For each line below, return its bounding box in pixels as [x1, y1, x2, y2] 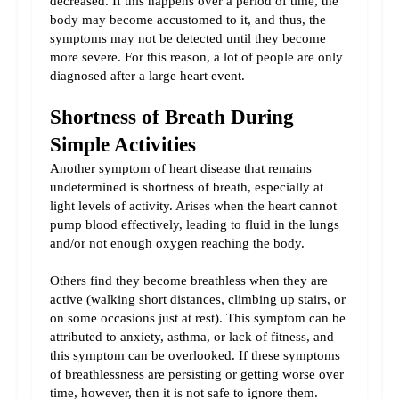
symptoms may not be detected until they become [50, 31, 326, 46]
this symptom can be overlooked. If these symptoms [50, 348, 340, 363]
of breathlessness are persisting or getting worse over [50, 367, 344, 382]
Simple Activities [50, 134, 196, 157]
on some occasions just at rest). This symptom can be [50, 311, 346, 326]
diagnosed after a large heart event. [50, 69, 245, 84]
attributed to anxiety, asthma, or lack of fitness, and [50, 330, 334, 345]
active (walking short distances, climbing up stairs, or [50, 292, 346, 307]
